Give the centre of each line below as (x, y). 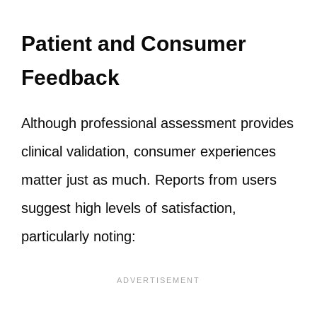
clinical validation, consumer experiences (149, 151)
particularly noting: (79, 236)
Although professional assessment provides (157, 123)
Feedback (70, 77)
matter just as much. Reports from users (149, 180)
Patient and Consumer (134, 44)
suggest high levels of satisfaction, (129, 208)
